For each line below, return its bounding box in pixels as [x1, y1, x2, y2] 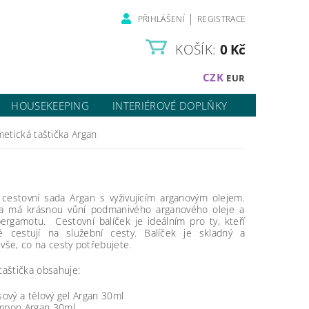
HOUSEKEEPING [11, 99, 90, 112]
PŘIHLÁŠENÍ [137, 13, 185, 25]
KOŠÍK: [175, 40, 217, 59]
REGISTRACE [197, 13, 246, 25]
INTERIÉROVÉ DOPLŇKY [112, 99, 228, 112]
